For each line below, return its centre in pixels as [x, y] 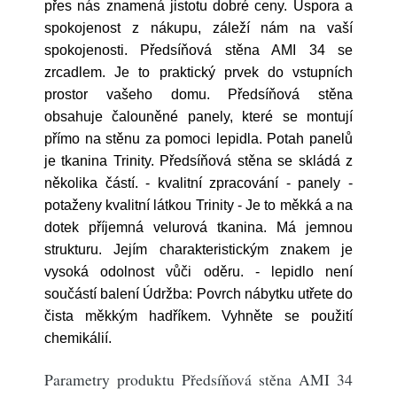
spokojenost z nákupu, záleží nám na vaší [198, 28]
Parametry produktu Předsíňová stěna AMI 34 [198, 379]
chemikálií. [82, 338]
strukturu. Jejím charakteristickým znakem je [198, 249]
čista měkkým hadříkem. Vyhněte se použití [198, 316]
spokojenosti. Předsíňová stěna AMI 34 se [198, 50]
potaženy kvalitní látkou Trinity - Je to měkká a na [198, 205]
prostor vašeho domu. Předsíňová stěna [198, 94]
